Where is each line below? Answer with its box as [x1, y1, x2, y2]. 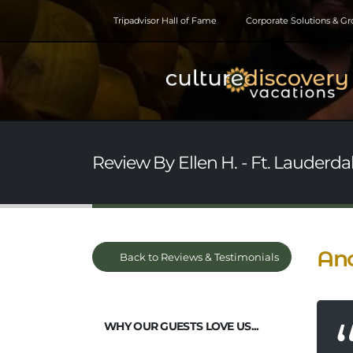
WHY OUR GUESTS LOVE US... [104, 319, 259, 334]
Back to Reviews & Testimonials [117, 251, 279, 263]
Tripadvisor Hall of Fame [113, 15, 217, 26]
